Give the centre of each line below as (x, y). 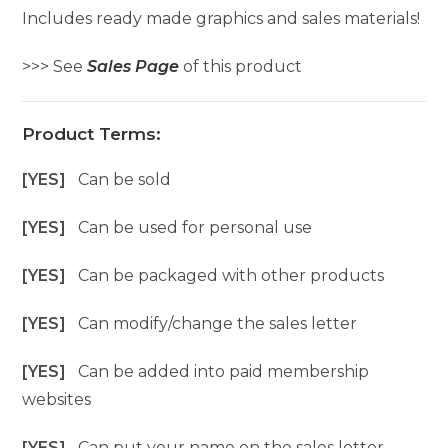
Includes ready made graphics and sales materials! (221, 18)
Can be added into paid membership (224, 371)
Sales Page (133, 66)
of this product (241, 66)
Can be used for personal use (195, 227)
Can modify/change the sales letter (218, 323)
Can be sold (125, 179)
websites (57, 399)
